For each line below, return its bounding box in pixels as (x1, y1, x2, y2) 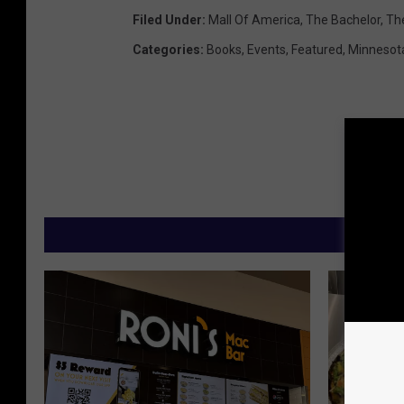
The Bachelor (306, 13, 381, 28)
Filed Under (133, 13, 202, 28)
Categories (133, 42, 200, 58)
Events (247, 42, 286, 58)
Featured (291, 42, 343, 58)
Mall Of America (208, 13, 300, 28)
